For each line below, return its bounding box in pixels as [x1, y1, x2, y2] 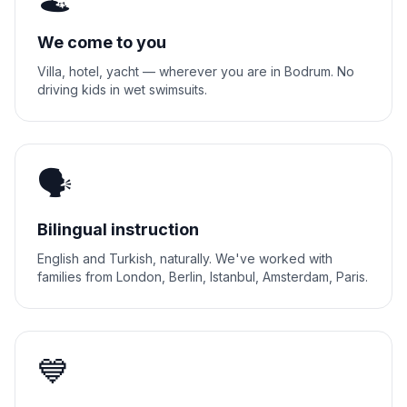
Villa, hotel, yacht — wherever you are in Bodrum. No [37, 64, 354, 79]
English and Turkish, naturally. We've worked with [37, 251, 333, 266]
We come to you [37, 33, 166, 52]
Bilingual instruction [37, 220, 199, 239]
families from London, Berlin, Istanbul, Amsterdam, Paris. [37, 269, 368, 284]
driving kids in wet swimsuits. [37, 82, 207, 97]
